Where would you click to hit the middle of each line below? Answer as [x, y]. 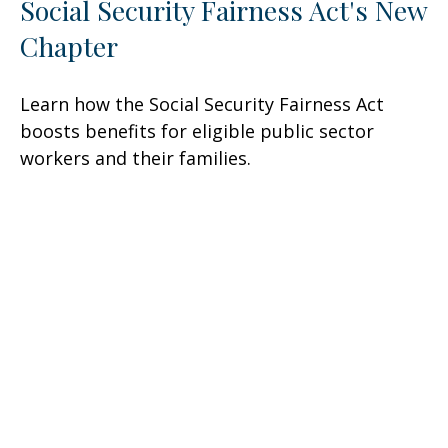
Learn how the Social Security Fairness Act [202, 104]
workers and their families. [135, 158]
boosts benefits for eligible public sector [197, 131]
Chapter [69, 46]
